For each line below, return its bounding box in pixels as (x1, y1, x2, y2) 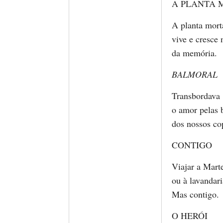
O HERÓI (172, 210, 208, 222)
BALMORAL (172, 68, 218, 80)
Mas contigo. (172, 188, 219, 200)
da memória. (172, 47, 217, 59)
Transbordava (172, 90, 220, 102)
